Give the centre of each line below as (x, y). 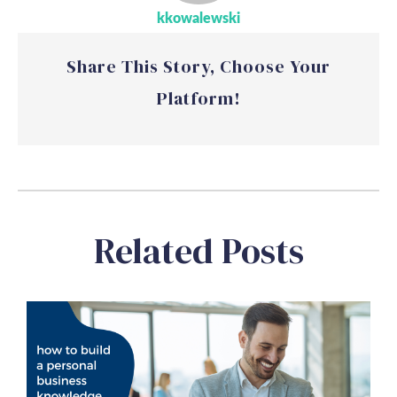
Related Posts (198, 250)
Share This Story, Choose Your (198, 66)
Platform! (198, 98)
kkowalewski (198, 18)
